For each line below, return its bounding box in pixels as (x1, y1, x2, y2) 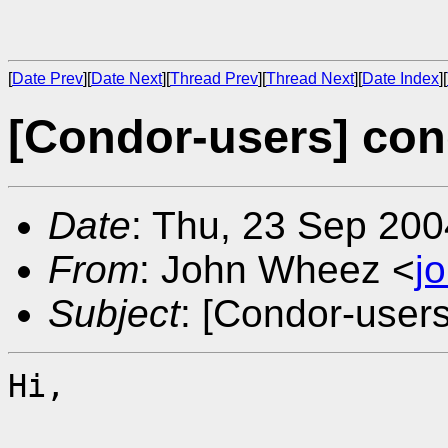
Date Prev (12, 70, 83, 87)
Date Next (91, 70, 162, 87)
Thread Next (266, 70, 354, 87)
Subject (48, 291, 180, 335)
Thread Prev (170, 70, 258, 87)
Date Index (362, 70, 439, 87)
